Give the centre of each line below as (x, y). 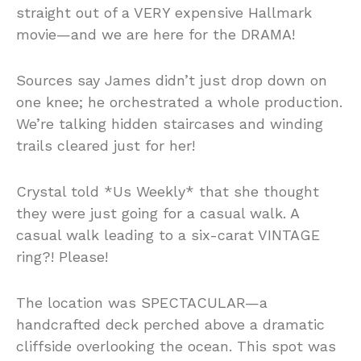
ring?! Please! (62, 257)
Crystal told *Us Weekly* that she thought (168, 192)
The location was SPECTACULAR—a (142, 303)
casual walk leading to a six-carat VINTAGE (168, 235)
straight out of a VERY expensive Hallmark (164, 13)
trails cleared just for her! (106, 146)
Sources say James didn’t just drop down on (172, 81)
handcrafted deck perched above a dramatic (170, 325)
